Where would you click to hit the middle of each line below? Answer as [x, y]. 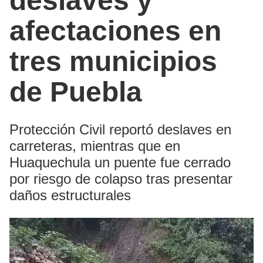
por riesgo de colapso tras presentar [121, 178]
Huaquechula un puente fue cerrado [120, 162]
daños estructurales [70, 195]
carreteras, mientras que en [95, 146]
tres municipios [113, 61]
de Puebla [76, 92]
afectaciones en [115, 31]
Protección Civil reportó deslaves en [120, 129]
